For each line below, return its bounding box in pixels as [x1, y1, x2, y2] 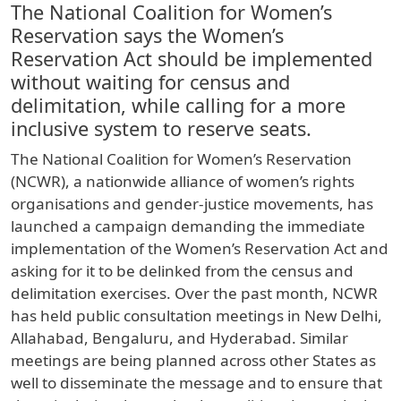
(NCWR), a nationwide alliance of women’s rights [11, 171, 354, 192]
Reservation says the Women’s [11, 22, 284, 49]
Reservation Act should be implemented [11, 46, 372, 73]
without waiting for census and [11, 69, 290, 96]
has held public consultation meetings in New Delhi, [11, 305, 382, 327]
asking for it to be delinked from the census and [11, 260, 354, 282]
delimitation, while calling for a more [11, 92, 346, 119]
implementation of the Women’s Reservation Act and [11, 238, 388, 260]
